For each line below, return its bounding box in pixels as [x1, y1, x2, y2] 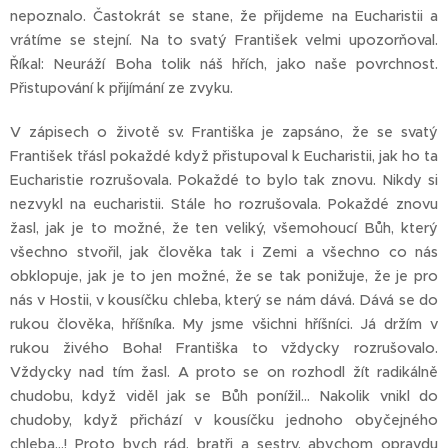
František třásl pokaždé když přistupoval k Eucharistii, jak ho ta [10, 147, 438, 166]
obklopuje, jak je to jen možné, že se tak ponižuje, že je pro [10, 267, 438, 286]
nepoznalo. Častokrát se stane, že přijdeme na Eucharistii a [10, 7, 438, 26]
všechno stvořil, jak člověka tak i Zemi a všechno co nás [10, 243, 438, 262]
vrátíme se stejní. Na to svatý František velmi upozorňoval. [10, 31, 438, 50]
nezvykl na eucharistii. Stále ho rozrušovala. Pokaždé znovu [10, 195, 438, 214]
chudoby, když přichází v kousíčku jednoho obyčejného [10, 411, 438, 430]
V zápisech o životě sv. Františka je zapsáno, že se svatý [10, 123, 438, 142]
